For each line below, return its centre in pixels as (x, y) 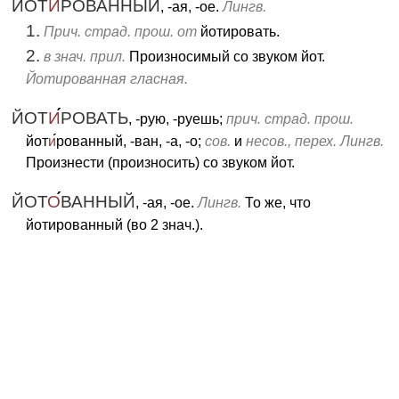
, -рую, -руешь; (177, 119)
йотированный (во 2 (92, 225)
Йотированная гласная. (107, 79)
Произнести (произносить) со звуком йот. (160, 163)
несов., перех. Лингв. (315, 141)
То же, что (276, 203)
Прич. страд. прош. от (120, 32)
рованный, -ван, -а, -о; (130, 141)
